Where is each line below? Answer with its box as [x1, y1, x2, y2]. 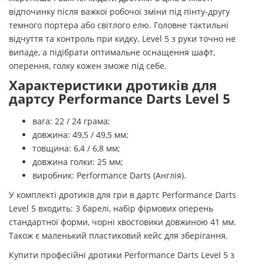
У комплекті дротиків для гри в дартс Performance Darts [9, 189, 236, 201]
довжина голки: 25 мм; [32, 156, 123, 168]
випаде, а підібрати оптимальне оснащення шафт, [9, 47, 215, 58]
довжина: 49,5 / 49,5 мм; [32, 129, 128, 141]
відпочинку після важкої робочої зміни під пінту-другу [9, 6, 230, 18]
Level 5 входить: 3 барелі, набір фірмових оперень [9, 203, 213, 214]
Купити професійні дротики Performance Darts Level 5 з [9, 249, 235, 261]
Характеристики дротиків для [9, 76, 217, 95]
